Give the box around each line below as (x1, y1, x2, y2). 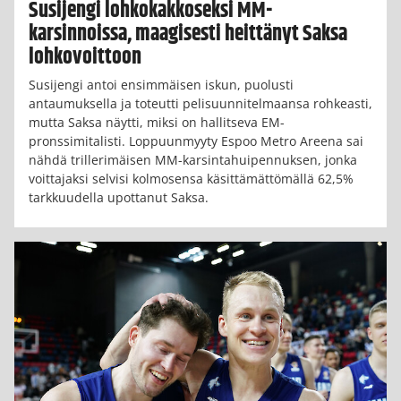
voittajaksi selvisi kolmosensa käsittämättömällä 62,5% (29, 169, 354, 187)
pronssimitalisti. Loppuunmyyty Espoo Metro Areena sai (29, 132, 363, 149)
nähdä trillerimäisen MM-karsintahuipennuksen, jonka (29, 150, 357, 168)
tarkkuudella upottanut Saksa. (29, 188, 209, 206)
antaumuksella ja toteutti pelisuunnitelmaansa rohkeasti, (29, 94, 372, 112)
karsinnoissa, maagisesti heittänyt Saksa (29, 17, 347, 50)
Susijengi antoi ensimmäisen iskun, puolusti (29, 75, 294, 93)
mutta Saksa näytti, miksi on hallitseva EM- (29, 113, 285, 131)
